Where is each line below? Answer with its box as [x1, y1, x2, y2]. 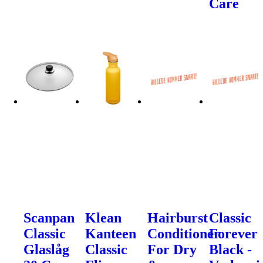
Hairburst [147, 210, 208, 225]
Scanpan [23, 210, 75, 225]
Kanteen [85, 225, 137, 241]
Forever [209, 225, 258, 241]
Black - [209, 241, 252, 257]
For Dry [147, 241, 197, 257]
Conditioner [147, 225, 220, 241]
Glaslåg [23, 241, 69, 257]
